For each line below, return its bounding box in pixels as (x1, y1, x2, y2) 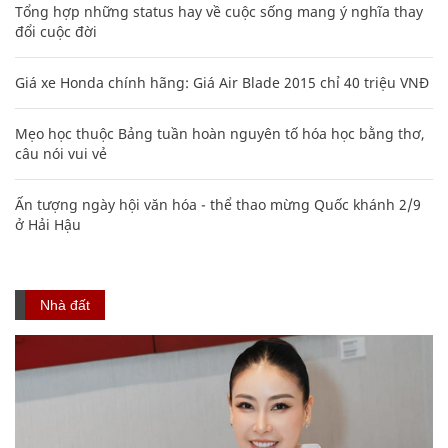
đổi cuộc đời (15, 21, 97, 41)
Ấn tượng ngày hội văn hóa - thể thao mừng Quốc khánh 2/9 (15, 194, 421, 214)
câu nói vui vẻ (15, 143, 107, 163)
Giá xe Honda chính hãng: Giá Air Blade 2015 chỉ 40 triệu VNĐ (15, 72, 429, 92)
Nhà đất (40, 296, 90, 313)
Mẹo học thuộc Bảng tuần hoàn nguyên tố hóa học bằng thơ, (15, 123, 425, 143)
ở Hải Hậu (15, 214, 81, 234)
